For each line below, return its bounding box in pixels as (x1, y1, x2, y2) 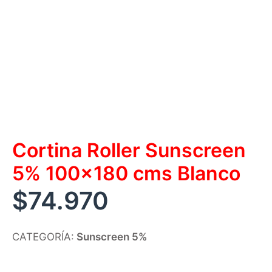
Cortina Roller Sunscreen (12, 138, 246, 162)
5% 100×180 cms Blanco (12, 161, 240, 185)
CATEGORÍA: (12, 230, 74, 243)
